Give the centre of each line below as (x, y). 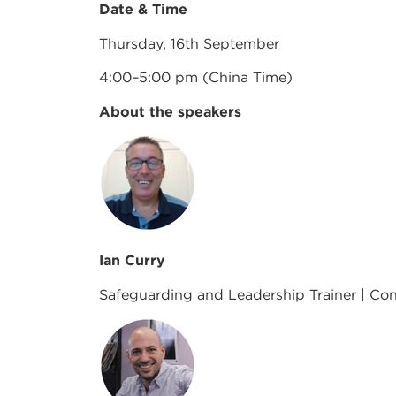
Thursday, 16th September (189, 43)
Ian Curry (132, 260)
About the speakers (170, 111)
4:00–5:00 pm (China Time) (196, 77)
